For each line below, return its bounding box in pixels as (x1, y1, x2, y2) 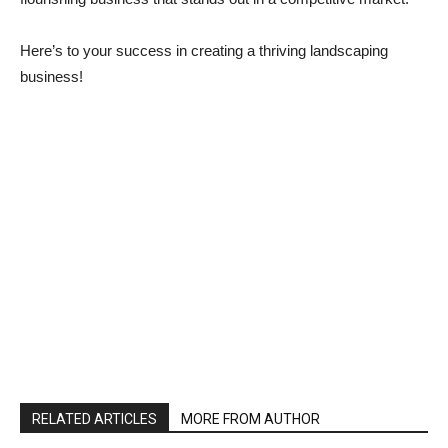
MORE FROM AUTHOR (181, 410, 320, 427)
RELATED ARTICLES (32, 410, 157, 427)
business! (20, 67, 83, 85)
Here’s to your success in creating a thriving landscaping (20, 41, 388, 59)
